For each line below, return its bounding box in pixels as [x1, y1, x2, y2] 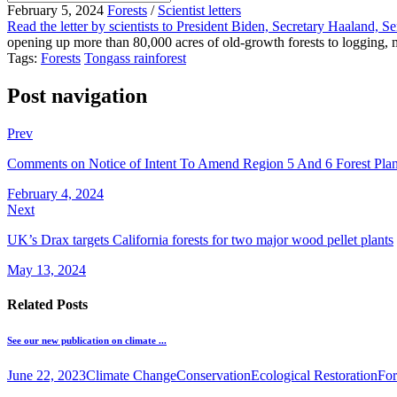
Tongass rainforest [84, 51, 186, 66]
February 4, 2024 [7, 185, 104, 201]
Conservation [176, 368, 251, 384]
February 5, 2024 [7, 3, 107, 18]
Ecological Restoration [251, 368, 378, 384]
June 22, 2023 [7, 368, 86, 384]
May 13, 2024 [7, 261, 86, 277]
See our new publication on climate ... [7, 335, 167, 346]
